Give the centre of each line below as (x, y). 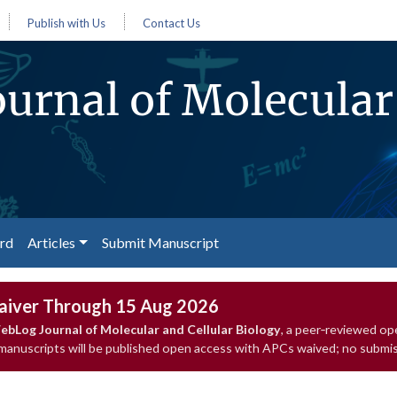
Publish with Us (66, 23)
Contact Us (171, 23)
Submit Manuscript (160, 242)
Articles (51, 242)
